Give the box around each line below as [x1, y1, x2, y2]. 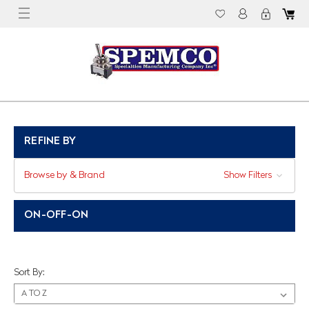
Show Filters [223, 171, 274, 180]
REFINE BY [24, 137, 77, 147]
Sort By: [14, 268, 44, 277]
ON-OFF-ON [24, 210, 89, 221]
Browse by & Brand [24, 170, 105, 180]
